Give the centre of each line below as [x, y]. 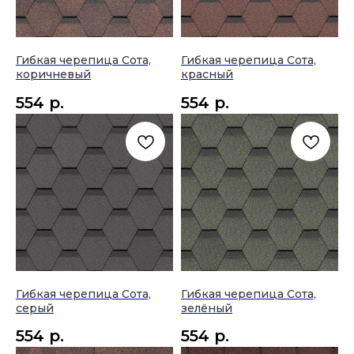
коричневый [53, 75]
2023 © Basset [126, 12]
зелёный [207, 308]
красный [207, 75]
